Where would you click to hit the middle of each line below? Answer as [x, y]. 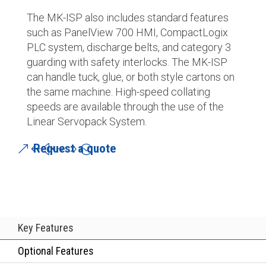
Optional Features [56, 251]
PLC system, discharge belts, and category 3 [129, 47]
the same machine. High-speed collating [118, 91]
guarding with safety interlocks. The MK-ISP [127, 62]
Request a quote [75, 148]
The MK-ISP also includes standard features [127, 17]
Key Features [46, 228]
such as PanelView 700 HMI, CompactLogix [127, 32]
